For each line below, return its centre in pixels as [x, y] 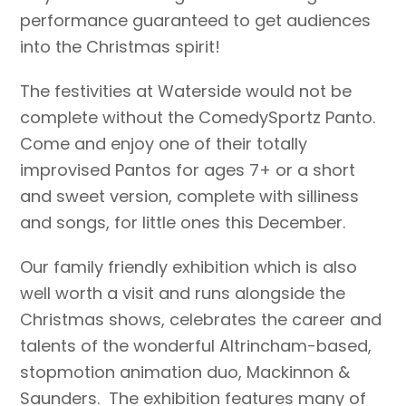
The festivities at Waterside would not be [186, 92]
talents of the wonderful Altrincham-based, [196, 346]
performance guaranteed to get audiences [196, 21]
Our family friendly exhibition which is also [189, 267]
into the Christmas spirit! [121, 47]
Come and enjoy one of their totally [164, 144]
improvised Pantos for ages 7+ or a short [188, 170]
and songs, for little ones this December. [183, 223]
